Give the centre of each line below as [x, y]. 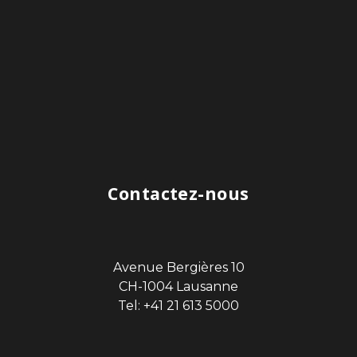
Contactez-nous [178, 194]
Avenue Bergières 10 [178, 268]
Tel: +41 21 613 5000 [178, 306]
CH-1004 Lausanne [178, 287]
